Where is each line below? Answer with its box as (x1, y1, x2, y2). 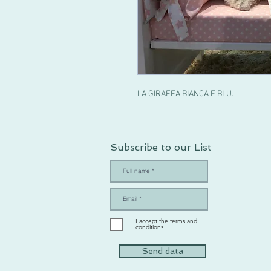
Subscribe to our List (110, 141, 212, 153)
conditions (135, 223, 163, 231)
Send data (142, 246, 183, 256)
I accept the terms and (135, 217, 197, 225)
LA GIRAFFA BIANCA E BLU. (137, 88, 233, 99)
